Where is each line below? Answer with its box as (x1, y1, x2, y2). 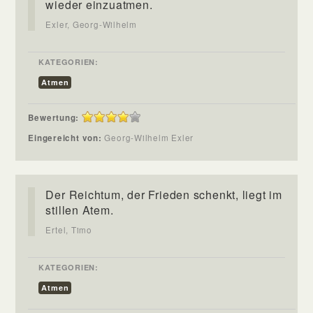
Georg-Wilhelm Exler (104, 131, 205, 143)
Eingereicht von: (28, 131, 105, 144)
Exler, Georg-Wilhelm (45, 18, 138, 30)
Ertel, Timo (45, 224, 92, 235)
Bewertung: (28, 111, 80, 124)
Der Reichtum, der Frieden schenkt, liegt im (45, 186, 282, 203)
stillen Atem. (45, 201, 114, 218)
